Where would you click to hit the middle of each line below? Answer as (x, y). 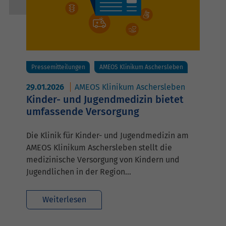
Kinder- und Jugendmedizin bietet (105, 100)
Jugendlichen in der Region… (79, 172)
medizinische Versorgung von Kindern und (103, 160)
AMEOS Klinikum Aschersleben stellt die (99, 148)
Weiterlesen (64, 200)
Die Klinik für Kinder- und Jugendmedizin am (107, 136)
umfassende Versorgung (83, 112)
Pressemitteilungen (58, 67)
